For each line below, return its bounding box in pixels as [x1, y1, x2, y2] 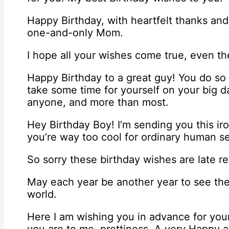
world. [27, 188, 57, 201]
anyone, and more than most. [27, 96, 169, 109]
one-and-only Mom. [27, 27, 123, 39]
